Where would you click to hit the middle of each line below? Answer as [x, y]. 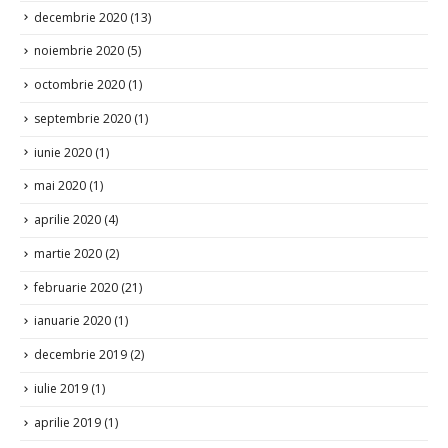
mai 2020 [60, 182]
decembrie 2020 [80, 14]
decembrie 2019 [80, 351]
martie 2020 [68, 250]
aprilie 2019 [67, 419]
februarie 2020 [76, 284]
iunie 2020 [63, 149]
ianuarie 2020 [72, 317]
